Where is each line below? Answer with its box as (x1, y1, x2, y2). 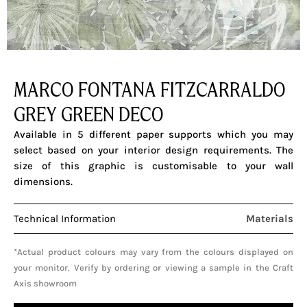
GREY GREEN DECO (14, 101, 164, 127)
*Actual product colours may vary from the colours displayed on (14, 246, 293, 257)
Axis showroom (14, 278, 77, 288)
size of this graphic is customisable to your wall (14, 160, 293, 173)
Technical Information (14, 212, 116, 225)
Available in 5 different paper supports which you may (14, 128, 293, 141)
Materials (246, 212, 293, 225)
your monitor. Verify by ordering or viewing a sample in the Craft (14, 262, 293, 273)
